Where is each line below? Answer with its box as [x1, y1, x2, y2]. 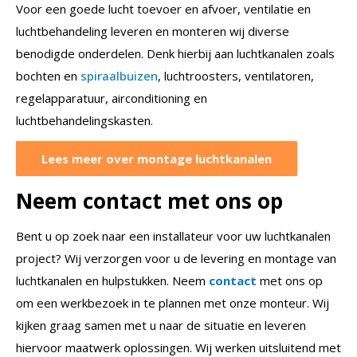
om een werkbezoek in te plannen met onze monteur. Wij [16, 295, 329, 312]
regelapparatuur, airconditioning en [16, 90, 207, 107]
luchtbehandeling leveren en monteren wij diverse [16, 23, 289, 40]
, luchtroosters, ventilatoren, [158, 68, 314, 84]
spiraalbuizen [80, 68, 158, 84]
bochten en [16, 68, 80, 84]
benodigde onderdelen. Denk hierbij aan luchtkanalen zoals [16, 45, 335, 62]
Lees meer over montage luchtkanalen [41, 151, 272, 167]
